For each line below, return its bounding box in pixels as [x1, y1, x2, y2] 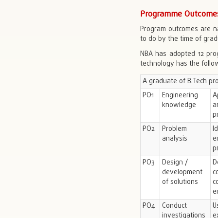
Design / [162, 157, 188, 168]
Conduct [162, 200, 187, 211]
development [162, 167, 202, 178]
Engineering [162, 90, 198, 101]
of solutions [162, 177, 198, 187]
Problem [162, 124, 187, 134]
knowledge [162, 100, 196, 110]
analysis [162, 133, 187, 144]
